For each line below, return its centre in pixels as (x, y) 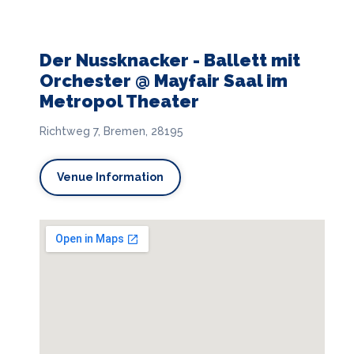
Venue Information (110, 177)
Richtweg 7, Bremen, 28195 (111, 131)
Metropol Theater (119, 101)
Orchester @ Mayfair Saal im (164, 80)
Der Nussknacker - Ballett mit (170, 60)
